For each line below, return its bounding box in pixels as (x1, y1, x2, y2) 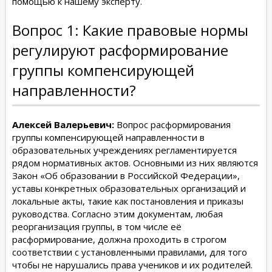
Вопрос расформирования (114, 118, 231, 131)
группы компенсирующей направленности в (12, 131, 205, 143)
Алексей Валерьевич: (12, 118, 114, 131)
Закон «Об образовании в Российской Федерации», (12, 169, 240, 182)
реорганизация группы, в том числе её (12, 220, 182, 233)
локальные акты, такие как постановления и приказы (12, 194, 243, 207)
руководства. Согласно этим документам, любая (12, 207, 223, 220)
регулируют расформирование (12, 39, 228, 60)
